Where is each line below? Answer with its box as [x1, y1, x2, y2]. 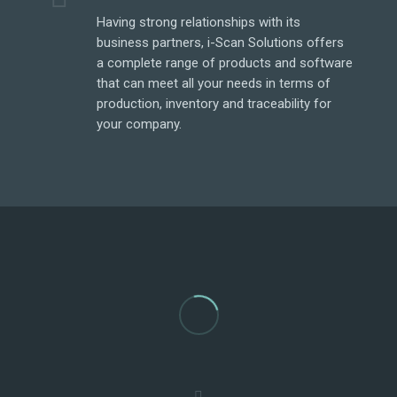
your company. [97, 116, 183, 132]
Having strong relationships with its [97, 14, 301, 30]
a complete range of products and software [97, 55, 354, 71]
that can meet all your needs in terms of [97, 75, 331, 91]
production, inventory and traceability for [97, 96, 332, 112]
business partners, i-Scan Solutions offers [97, 35, 345, 51]
